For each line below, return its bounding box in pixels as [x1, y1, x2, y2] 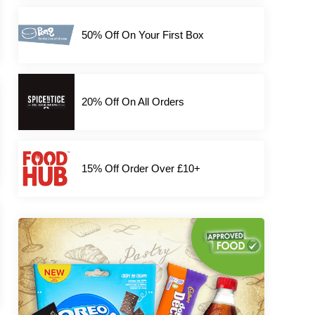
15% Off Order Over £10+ [82, 162, 200, 175]
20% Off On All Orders [82, 96, 184, 108]
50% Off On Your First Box [82, 29, 204, 41]
